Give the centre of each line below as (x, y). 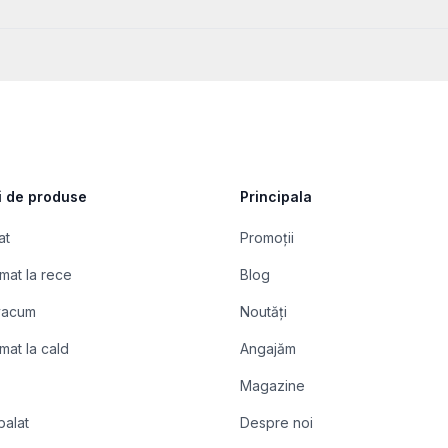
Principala (276, 196)
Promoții (267, 237)
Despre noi (276, 422)
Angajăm (268, 348)
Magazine (272, 385)
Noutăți (263, 311)
